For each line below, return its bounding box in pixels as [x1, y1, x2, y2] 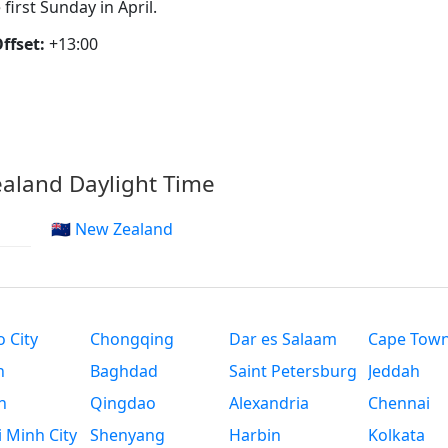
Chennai [367, 392, 430, 415]
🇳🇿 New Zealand [51, 218, 174, 241]
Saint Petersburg [229, 360, 357, 383]
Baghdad [90, 360, 159, 383]
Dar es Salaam [229, 328, 337, 351]
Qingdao [90, 392, 157, 415]
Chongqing [90, 328, 175, 351]
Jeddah [367, 360, 420, 383]
